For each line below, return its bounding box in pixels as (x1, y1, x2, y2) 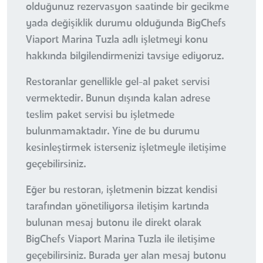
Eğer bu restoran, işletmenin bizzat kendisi (26, 185, 217, 196)
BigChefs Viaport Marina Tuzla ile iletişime (26, 234, 215, 245)
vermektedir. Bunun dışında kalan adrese (26, 93, 210, 104)
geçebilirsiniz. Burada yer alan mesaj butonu (26, 251, 226, 262)
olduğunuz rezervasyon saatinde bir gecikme (26, 2, 229, 13)
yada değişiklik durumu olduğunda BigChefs (26, 18, 226, 29)
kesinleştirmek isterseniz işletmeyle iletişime (26, 143, 226, 154)
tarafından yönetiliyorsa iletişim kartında (26, 201, 209, 213)
